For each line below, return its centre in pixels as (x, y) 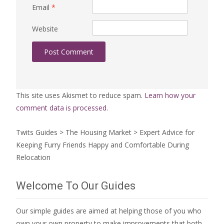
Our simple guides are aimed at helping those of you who (109, 210)
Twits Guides (37, 132)
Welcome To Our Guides (76, 185)
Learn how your (170, 95)
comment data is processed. (62, 107)
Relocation (33, 157)
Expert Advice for (167, 132)
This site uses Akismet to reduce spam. (80, 95)
